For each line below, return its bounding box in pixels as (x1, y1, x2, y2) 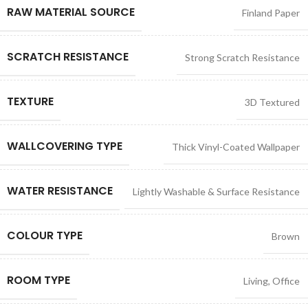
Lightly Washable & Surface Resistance (133, 185, 300, 197)
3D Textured (245, 96, 300, 108)
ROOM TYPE (7, 272, 70, 288)
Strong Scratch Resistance (185, 51, 300, 63)
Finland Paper (242, 6, 300, 19)
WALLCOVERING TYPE (7, 137, 122, 154)
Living (243, 274, 268, 287)
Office (272, 274, 300, 287)
